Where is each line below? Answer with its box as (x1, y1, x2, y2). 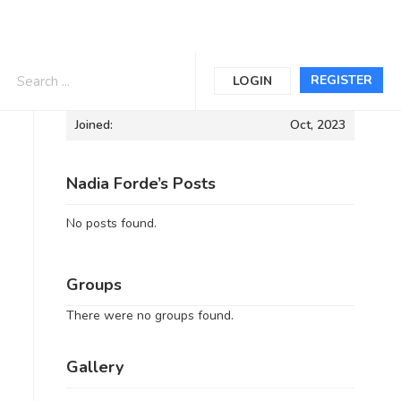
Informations (65, 68, 162, 90)
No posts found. (65, 215, 157, 232)
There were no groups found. (65, 306, 234, 324)
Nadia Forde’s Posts (65, 173, 216, 194)
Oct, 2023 (290, 116, 346, 133)
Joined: (74, 116, 113, 133)
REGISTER (311, 72, 372, 89)
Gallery (65, 356, 124, 378)
